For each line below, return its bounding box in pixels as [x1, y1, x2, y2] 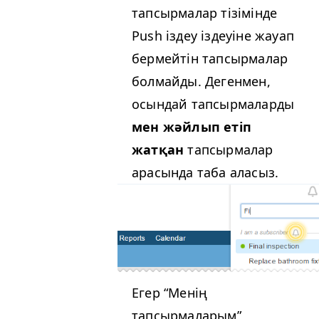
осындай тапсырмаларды [132, 95, 295, 113]
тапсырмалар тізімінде [132, 4, 278, 22]
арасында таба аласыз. [132, 164, 279, 182]
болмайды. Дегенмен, [132, 73, 271, 90]
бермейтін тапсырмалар [132, 50, 288, 68]
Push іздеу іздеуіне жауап [132, 27, 294, 45]
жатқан [132, 141, 184, 159]
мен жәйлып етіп [132, 118, 251, 136]
